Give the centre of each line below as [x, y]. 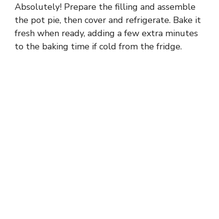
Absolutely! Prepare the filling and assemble [105, 7]
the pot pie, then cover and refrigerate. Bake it [108, 20]
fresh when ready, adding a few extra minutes [106, 33]
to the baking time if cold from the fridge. [98, 47]
